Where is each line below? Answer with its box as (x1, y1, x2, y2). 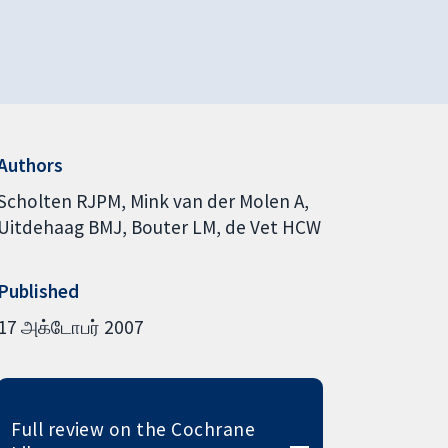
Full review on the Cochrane (11, 416, 256, 441)
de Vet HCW (224, 214, 321, 239)
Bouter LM (130, 214, 216, 239)
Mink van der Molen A (129, 188, 304, 213)
